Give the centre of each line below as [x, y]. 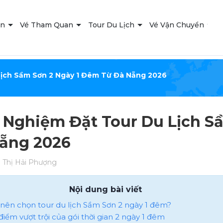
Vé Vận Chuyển [178, 25]
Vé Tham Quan [48, 25]
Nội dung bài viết [106, 189]
